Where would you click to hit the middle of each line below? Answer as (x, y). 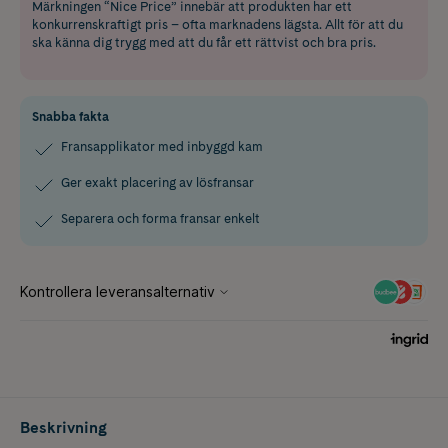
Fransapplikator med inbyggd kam (162, 146)
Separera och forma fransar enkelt (160, 218)
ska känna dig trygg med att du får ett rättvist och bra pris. (204, 42)
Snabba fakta (70, 116)
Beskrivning (63, 427)
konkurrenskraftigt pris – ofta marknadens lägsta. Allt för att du (217, 24)
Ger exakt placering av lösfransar (157, 182)
